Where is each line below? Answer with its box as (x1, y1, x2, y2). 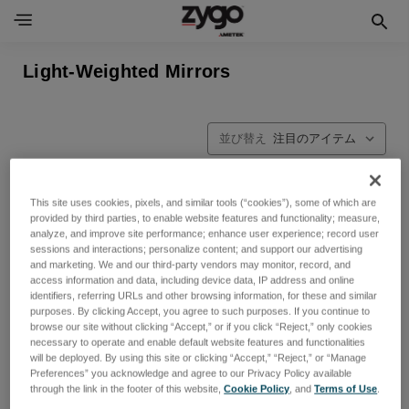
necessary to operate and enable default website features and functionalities (30, 336, 366, 348)
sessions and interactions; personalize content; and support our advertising (30, 243, 363, 255)
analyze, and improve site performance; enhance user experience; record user (30, 227, 380, 239)
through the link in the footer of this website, (30, 383, 225, 394)
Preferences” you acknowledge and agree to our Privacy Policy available (30, 367, 352, 379)
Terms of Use (314, 383, 378, 394)
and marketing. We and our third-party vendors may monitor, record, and (30, 258, 351, 270)
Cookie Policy (224, 383, 290, 394)
